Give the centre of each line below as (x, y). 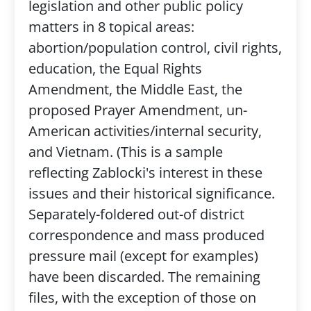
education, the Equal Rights (115, 68)
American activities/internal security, (145, 131)
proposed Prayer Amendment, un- (137, 110)
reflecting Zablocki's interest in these (145, 173)
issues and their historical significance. (151, 193)
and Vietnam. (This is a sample (125, 152)
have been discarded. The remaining (144, 277)
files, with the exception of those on (142, 297)
